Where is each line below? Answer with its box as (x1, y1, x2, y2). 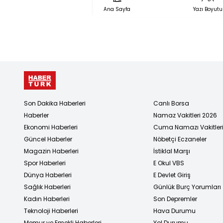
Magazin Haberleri (24, 146, 79, 155)
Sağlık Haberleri (24, 182, 71, 191)
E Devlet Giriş (153, 170, 191, 179)
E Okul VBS (153, 158, 184, 167)
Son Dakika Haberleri (24, 99, 86, 108)
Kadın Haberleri (24, 194, 70, 203)
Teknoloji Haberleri (24, 206, 78, 215)
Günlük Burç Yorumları (153, 182, 221, 191)
